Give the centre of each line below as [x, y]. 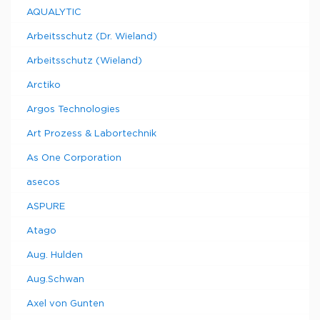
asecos [43, 182]
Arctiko [44, 85]
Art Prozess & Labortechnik [91, 134]
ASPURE [46, 207]
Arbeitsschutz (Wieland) [84, 61]
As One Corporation [74, 158]
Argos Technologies [73, 110]
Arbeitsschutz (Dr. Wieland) [92, 37]
